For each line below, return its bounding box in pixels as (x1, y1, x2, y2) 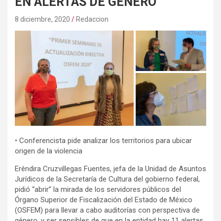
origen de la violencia (15, 146, 82, 155)
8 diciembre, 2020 (15, 15, 70, 23)
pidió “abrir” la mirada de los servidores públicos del (15, 184, 181, 194)
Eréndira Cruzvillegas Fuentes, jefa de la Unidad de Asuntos (15, 164, 206, 173)
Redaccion (76, 15, 109, 23)
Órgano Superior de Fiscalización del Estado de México (15, 195, 192, 204)
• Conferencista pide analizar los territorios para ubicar (15, 136, 192, 145)
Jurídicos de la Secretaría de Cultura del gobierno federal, (15, 174, 200, 184)
